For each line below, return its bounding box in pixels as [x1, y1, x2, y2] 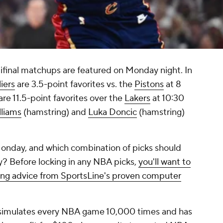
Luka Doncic [88, 107, 137, 118]
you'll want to [138, 156, 191, 168]
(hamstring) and [21, 107, 88, 118]
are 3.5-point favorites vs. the [15, 79, 134, 91]
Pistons [134, 79, 164, 91]
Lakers [124, 93, 150, 105]
